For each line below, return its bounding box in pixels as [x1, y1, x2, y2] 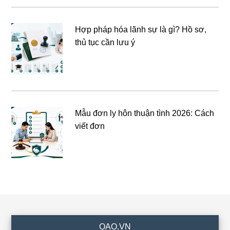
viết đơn [75, 122, 105, 131]
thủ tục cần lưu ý [75, 38, 136, 47]
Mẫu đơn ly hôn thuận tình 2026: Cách [75, 109, 215, 118]
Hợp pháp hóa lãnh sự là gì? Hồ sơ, [75, 25, 207, 34]
